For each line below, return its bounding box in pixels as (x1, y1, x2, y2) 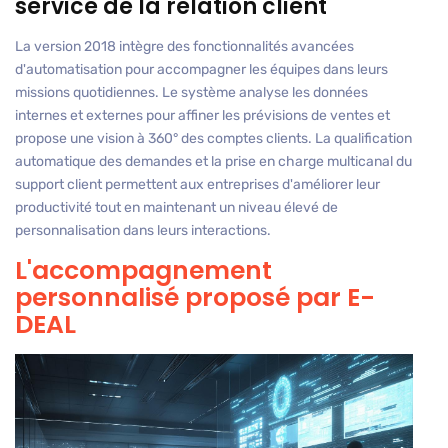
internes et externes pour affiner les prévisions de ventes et (15, 107, 390, 125)
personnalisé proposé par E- (15, 280, 375, 316)
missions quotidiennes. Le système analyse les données (15, 84, 368, 102)
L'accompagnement (15, 253, 272, 289)
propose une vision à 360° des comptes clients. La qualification (15, 130, 412, 148)
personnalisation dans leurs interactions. (15, 222, 271, 240)
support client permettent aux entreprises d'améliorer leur (15, 176, 380, 194)
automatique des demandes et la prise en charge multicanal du (15, 153, 412, 171)
